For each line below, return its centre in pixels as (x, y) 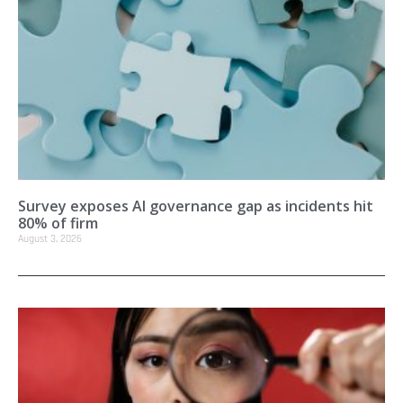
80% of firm (58, 223)
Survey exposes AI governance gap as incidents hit (196, 206)
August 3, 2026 (50, 238)
